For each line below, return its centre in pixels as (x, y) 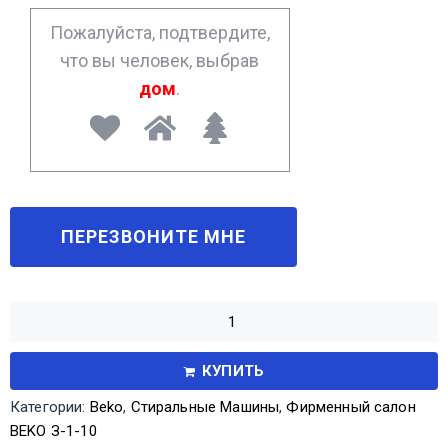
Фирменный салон (351, 406)
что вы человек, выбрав (160, 60)
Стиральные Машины (205, 406)
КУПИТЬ (233, 370)
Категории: (50, 406)
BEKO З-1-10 (53, 430)
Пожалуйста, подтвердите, (159, 32)
